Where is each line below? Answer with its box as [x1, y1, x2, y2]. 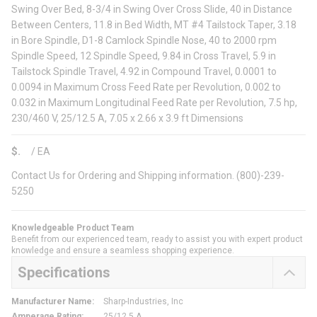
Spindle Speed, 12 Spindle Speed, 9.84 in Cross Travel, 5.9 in [11, 50, 276, 62]
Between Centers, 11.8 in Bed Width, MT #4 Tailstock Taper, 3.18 [11, 19, 296, 31]
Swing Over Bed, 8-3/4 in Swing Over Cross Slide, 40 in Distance [11, 4, 292, 16]
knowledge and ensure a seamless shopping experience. [11, 246, 234, 256]
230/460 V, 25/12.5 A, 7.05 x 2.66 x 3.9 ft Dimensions [11, 113, 243, 125]
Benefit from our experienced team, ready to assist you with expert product [11, 234, 303, 245]
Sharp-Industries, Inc [103, 296, 183, 307]
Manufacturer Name [11, 296, 92, 307]
